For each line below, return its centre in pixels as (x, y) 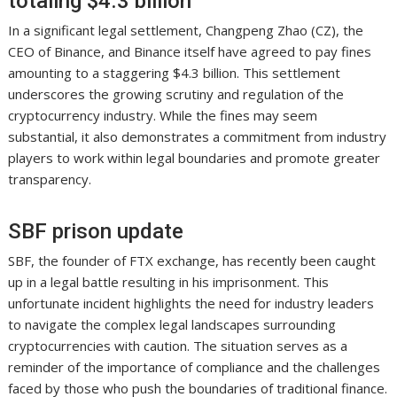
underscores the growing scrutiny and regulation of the (176, 94)
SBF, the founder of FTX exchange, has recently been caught (192, 261)
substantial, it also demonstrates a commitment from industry (198, 137)
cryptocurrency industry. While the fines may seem (163, 116)
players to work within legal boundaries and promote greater (195, 158)
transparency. (50, 179)
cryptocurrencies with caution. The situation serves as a (178, 346)
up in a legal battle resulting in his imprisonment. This (169, 282)
